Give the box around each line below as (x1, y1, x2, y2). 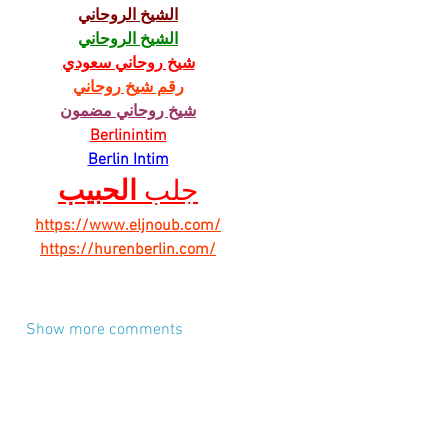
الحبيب (58, 176, 137, 211)
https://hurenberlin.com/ (40, 240, 216, 261)
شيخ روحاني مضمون (60, 102, 196, 123)
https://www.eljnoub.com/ (35, 216, 221, 237)
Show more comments (25, 320, 183, 341)
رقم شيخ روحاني (72, 78, 184, 99)
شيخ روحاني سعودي (61, 54, 195, 75)
